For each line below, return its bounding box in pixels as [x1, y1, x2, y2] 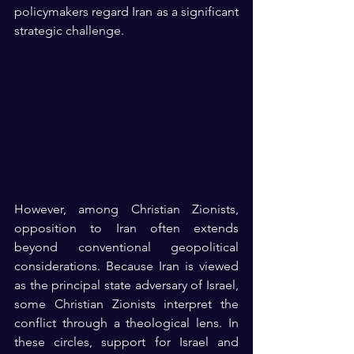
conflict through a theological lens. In [14, 314, 239, 330]
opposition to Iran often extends [14, 220, 239, 235]
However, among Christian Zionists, [14, 201, 239, 217]
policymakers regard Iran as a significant [14, 4, 239, 20]
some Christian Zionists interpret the [14, 296, 239, 311]
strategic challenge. [14, 23, 124, 39]
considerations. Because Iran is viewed [14, 258, 239, 273]
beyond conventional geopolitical [14, 239, 239, 254]
